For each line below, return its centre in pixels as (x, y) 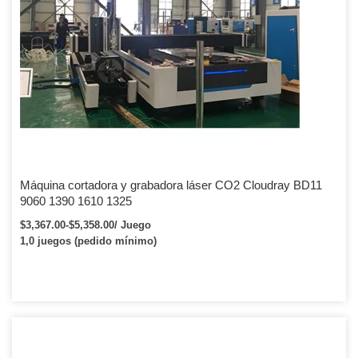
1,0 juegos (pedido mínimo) (88, 241)
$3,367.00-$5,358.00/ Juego (86, 225)
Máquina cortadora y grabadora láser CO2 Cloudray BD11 (171, 185)
